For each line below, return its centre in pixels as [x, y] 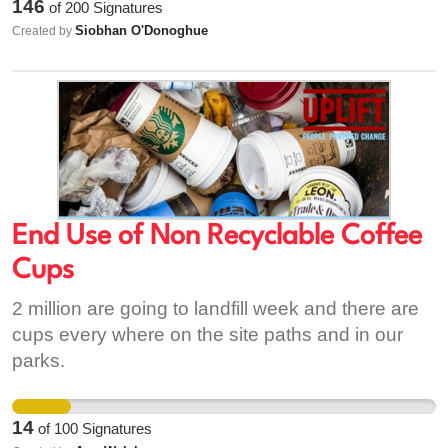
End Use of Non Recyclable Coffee [217, 237]
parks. [38, 360]
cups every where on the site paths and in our [207, 334]
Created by [43, 31]
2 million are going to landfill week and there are [215, 308]
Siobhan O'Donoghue [141, 30]
